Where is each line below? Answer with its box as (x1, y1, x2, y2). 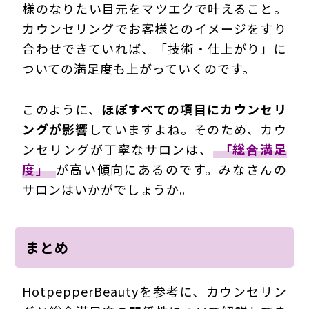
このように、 (22, 100, 102, 119)
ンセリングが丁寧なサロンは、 (22, 140, 213, 159)
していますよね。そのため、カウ (88, 120, 287, 139)
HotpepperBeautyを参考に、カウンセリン (22, 282, 287, 301)
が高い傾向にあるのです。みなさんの (56, 160, 287, 179)
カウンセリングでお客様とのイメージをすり (22, 19, 287, 38)
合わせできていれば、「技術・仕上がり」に (22, 39, 287, 58)
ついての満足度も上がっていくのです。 (22, 59, 256, 78)
